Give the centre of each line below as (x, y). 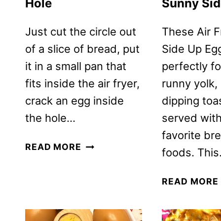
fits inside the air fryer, (82, 84)
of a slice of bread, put (82, 49)
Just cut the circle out (81, 32)
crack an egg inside (74, 101)
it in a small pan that (76, 66)
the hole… (50, 118)
